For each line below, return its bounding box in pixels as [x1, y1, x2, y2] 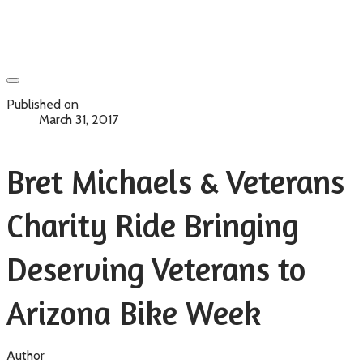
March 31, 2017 [39, 112, 118, 127]
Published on [6, 96, 79, 112]
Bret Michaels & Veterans [6, 162, 344, 201]
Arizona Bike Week [6, 293, 262, 332]
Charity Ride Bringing [6, 206, 298, 245]
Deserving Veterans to [6, 250, 305, 288]
